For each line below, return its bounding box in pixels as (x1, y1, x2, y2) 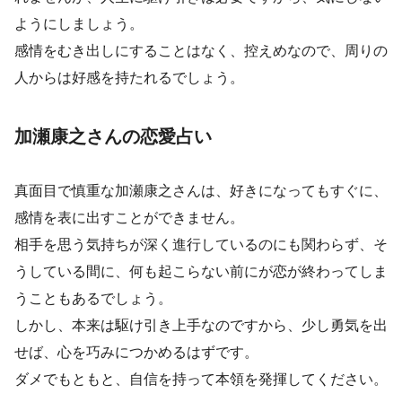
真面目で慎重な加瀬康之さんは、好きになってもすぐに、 (14, 181, 388, 200)
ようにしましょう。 (14, 14, 144, 33)
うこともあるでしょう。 (14, 289, 172, 308)
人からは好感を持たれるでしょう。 (14, 68, 244, 87)
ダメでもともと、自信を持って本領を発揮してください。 (14, 370, 388, 389)
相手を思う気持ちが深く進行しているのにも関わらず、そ (14, 235, 388, 254)
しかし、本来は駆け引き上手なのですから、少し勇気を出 (14, 316, 388, 335)
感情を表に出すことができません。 (14, 208, 244, 227)
